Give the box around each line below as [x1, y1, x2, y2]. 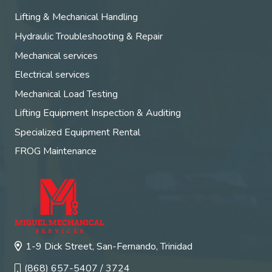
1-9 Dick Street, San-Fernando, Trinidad [25, 240, 193, 254]
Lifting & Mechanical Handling [15, 10, 138, 24]
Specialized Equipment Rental [15, 125, 140, 139]
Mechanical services [15, 49, 98, 63]
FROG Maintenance [15, 144, 97, 158]
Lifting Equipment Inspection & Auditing [15, 106, 181, 120]
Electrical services [15, 68, 90, 82]
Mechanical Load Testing [15, 87, 118, 101]
